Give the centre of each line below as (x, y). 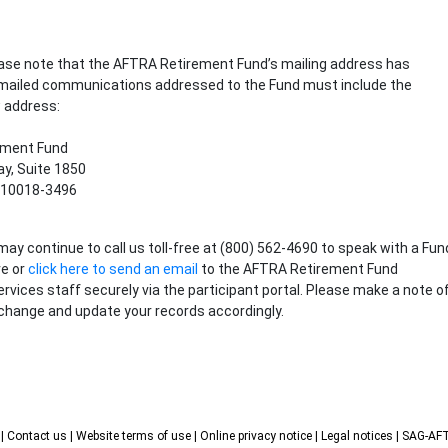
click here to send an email (114, 268)
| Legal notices (355, 436)
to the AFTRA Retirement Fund (299, 268)
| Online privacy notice (254, 436)
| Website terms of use (132, 436)
